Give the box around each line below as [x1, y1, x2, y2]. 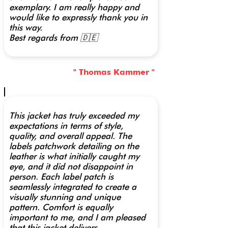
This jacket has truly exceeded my [9, 110, 139, 121]
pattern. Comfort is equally [9, 202, 113, 213]
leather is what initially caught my [9, 151, 139, 162]
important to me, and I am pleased [9, 212, 146, 223]
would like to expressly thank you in [9, 12, 148, 22]
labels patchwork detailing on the [9, 141, 139, 152]
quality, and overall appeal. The [9, 131, 132, 141]
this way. [9, 22, 42, 33]
